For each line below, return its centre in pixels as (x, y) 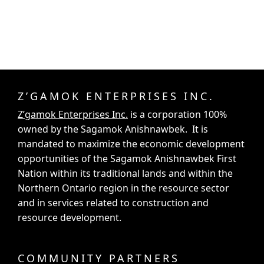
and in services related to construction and (113, 203)
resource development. (70, 218)
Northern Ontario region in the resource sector (123, 188)
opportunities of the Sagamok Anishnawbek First (127, 159)
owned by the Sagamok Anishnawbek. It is (113, 129)
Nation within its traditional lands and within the (125, 174)
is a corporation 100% (177, 115)
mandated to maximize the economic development (131, 144)
